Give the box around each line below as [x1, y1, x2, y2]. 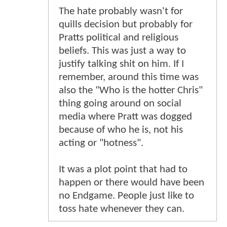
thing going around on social [59, 98, 181, 109]
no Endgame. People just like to [59, 191, 194, 202]
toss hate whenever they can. [59, 204, 184, 215]
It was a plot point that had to [59, 164, 187, 175]
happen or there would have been [59, 177, 204, 188]
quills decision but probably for [59, 19, 193, 30]
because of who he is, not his [59, 125, 183, 136]
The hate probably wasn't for [59, 6, 183, 17]
